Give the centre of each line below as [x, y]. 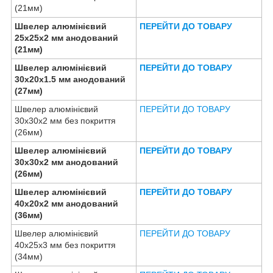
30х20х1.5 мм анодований [70, 79]
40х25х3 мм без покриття [65, 245]
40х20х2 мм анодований [66, 203]
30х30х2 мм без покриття [65, 120]
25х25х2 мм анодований [66, 37]
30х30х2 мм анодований [66, 162]
